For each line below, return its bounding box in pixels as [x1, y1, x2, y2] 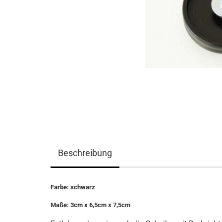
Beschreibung [58, 148, 112, 158]
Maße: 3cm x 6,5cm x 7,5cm [51, 201, 130, 209]
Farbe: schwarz [51, 183, 95, 191]
